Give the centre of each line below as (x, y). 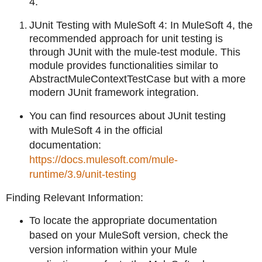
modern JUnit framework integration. (114, 92)
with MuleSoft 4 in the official (96, 130)
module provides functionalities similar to (124, 65)
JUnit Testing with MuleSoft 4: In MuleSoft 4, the (141, 25)
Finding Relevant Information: (75, 197)
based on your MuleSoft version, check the (128, 235)
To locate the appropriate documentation (123, 221)
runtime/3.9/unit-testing (82, 174)
